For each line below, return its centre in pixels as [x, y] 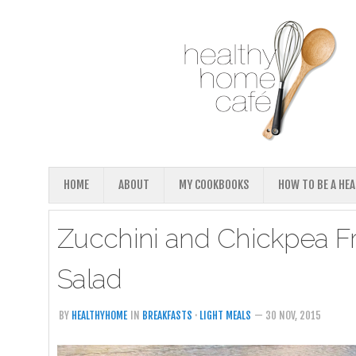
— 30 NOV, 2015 [288, 315]
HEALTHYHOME [99, 315]
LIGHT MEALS [225, 315]
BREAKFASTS [167, 315]
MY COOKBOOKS [214, 185]
